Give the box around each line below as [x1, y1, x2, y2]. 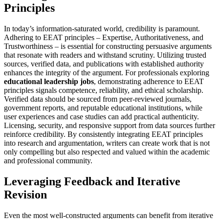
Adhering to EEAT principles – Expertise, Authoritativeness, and [4, 33, 203, 42]
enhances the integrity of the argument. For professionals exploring [4, 68, 209, 77]
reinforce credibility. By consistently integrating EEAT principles [4, 130, 203, 138]
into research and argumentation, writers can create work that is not [4, 138, 210, 147]
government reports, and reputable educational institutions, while [4, 103, 202, 112]
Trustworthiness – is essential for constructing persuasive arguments [4, 42, 212, 50]
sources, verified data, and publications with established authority [4, 59, 204, 68]
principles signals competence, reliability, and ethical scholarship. [4, 86, 203, 94]
